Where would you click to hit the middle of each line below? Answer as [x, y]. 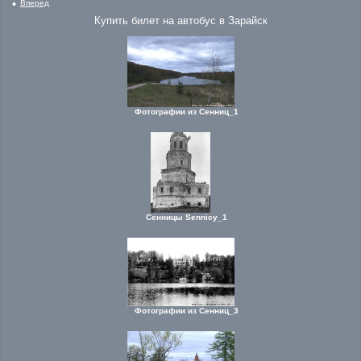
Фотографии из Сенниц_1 [187, 111]
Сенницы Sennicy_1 [187, 217]
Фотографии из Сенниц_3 [187, 310]
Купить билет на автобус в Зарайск [180, 20]
